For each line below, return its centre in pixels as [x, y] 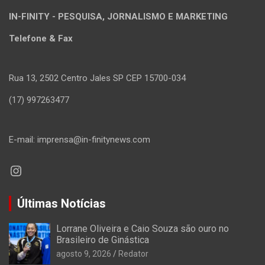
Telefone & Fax [41, 39]
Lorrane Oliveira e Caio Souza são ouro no [143, 229]
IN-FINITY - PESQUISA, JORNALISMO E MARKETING [118, 17]
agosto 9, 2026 [84, 254]
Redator [133, 254]
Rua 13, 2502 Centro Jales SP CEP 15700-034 [97, 78]
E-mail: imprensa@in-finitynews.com [80, 140]
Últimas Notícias [62, 204]
